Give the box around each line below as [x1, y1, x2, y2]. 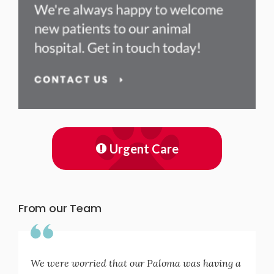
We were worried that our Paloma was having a [31, 256, 241, 269]
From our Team [18, 200, 102, 216]
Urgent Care [109, 141, 179, 156]
